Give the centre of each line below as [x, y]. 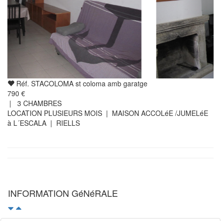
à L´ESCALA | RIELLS [44, 123]
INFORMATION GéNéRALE [63, 193]
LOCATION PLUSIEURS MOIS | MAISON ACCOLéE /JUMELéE [108, 113]
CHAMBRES [41, 103]
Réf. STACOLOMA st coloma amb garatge [81, 84]
